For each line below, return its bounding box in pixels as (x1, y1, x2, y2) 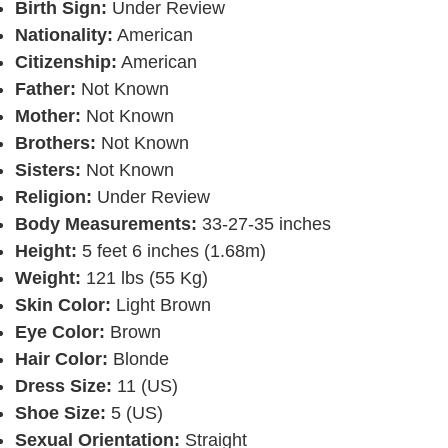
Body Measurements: (15, 214, 197, 235)
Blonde (108, 349, 169, 370)
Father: (15, 79, 76, 100)
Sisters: (15, 160, 81, 181)
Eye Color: (15, 322, 105, 343)
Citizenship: (15, 52, 117, 73)
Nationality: (15, 25, 113, 46)
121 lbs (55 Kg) (81, 268, 208, 289)
